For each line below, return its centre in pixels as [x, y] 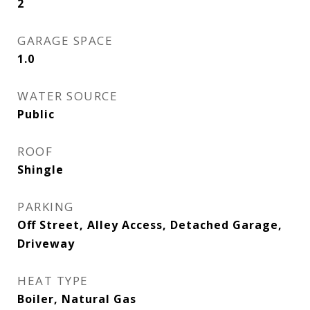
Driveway [46, 244]
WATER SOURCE [67, 96]
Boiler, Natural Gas [77, 299]
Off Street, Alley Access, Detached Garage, [150, 225]
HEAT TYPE [53, 281]
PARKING [46, 207]
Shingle [40, 170]
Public [36, 114]
